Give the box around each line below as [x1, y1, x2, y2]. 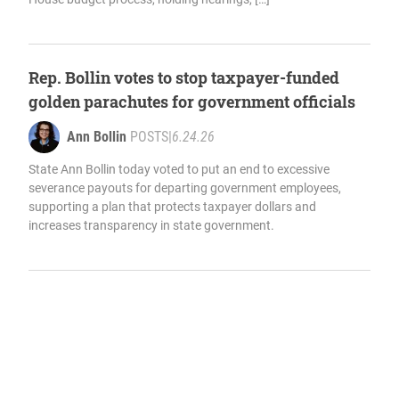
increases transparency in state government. [28, 218, 274, 233]
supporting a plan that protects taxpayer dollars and [28, 199, 316, 215]
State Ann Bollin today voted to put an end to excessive [28, 162, 330, 177]
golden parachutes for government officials [28, 91, 355, 113]
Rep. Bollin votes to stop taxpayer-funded [28, 67, 339, 89]
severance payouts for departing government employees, [28, 181, 341, 196]
